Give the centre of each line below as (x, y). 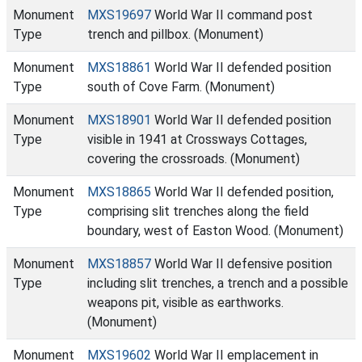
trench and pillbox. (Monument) (175, 34)
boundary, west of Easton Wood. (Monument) (215, 231)
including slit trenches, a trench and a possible (218, 283)
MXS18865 (119, 192)
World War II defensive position (242, 264)
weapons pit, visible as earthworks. (185, 303)
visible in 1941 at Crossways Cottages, (197, 139)
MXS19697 (119, 15)
